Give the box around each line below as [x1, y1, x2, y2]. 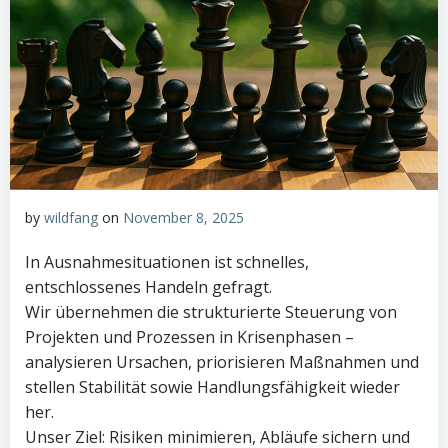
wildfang [44, 208, 98, 227]
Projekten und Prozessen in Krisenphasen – [25, 326, 354, 348]
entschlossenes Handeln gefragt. [25, 276, 272, 298]
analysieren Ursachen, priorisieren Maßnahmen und [25, 351, 419, 373]
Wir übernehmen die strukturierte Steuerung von [25, 301, 397, 323]
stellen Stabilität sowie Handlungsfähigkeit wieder [25, 376, 400, 398]
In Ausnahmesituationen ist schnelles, [25, 251, 309, 273]
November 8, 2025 [123, 208, 244, 227]
